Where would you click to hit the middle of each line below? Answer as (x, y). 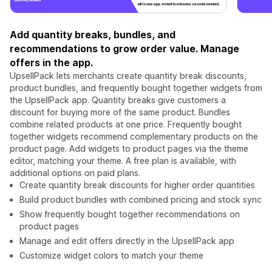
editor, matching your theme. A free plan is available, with (123, 161)
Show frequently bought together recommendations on (130, 214)
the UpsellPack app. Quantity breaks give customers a (118, 100)
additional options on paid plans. (75, 173)
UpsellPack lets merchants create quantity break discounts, (128, 76)
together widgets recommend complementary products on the (134, 137)
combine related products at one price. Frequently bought (126, 124)
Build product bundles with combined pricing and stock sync (141, 200)
